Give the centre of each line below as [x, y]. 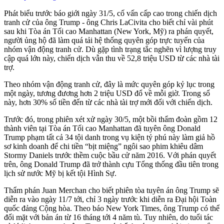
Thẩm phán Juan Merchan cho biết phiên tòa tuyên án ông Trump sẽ [111, 190]
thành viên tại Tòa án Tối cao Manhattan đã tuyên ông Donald [102, 128]
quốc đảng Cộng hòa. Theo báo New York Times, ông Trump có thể [112, 208]
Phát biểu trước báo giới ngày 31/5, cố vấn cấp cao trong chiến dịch [110, 13]
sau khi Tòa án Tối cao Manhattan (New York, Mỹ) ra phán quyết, [109, 31]
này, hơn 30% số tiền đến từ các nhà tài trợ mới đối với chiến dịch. [108, 102]
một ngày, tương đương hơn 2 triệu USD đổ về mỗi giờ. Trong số [107, 93]
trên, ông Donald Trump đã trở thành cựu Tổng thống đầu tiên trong [111, 164]
